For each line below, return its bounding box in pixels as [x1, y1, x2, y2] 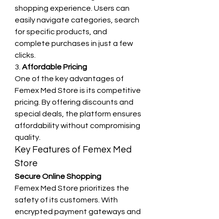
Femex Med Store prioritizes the [15, 184, 129, 192]
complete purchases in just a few [15, 40, 133, 47]
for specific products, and [15, 28, 107, 36]
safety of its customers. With [15, 196, 118, 204]
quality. [15, 133, 41, 141]
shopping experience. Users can [15, 4, 130, 12]
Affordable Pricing [22, 63, 87, 71]
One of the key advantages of [15, 75, 124, 83]
